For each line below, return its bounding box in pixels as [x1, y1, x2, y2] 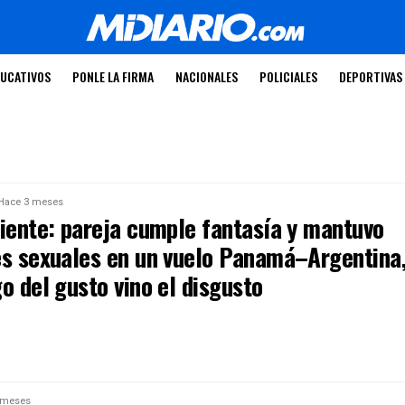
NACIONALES [174, 67, 238, 86]
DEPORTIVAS [338, 67, 402, 86]
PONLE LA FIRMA [71, 67, 154, 86]
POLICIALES [259, 67, 317, 86]
